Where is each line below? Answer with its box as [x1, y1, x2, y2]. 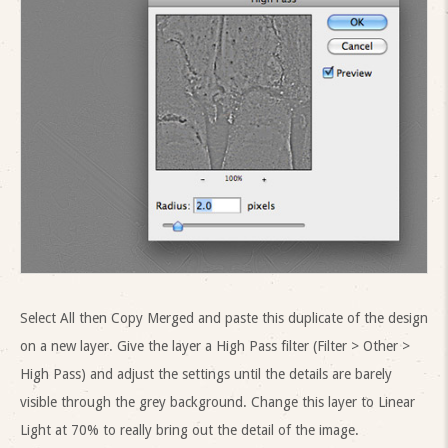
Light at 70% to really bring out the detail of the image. [20, 421, 359, 438]
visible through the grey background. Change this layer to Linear [20, 393, 415, 410]
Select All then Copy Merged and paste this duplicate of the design [20, 309, 428, 326]
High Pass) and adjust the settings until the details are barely [20, 365, 392, 382]
